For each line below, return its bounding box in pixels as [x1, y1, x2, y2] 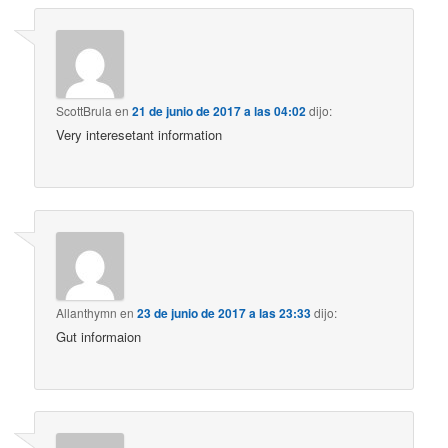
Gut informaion [56, 326, 142, 346]
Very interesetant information [56, 125, 223, 145]
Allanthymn [56, 303, 118, 321]
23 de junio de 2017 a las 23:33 [137, 303, 312, 322]
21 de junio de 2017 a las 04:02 [132, 102, 307, 121]
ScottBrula [56, 102, 113, 120]
